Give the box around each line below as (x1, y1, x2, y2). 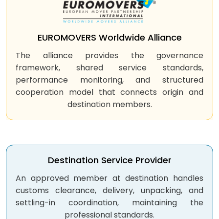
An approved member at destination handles (16, 173, 203, 184)
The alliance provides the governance (16, 50, 203, 62)
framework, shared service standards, (16, 62, 203, 74)
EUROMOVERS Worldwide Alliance (37, 31, 182, 44)
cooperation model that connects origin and (16, 87, 203, 98)
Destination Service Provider (47, 154, 172, 167)
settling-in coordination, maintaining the (16, 197, 203, 209)
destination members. (67, 99, 152, 110)
